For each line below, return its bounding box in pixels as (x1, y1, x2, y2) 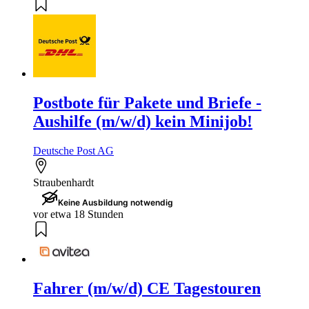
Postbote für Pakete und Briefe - (33, 93, 261, 112)
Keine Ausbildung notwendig (58, 197, 173, 208)
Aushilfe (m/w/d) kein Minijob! (33, 112, 252, 130)
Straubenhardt (33, 176, 94, 188)
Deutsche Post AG (33, 144, 114, 157)
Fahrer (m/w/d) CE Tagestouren (33, 279, 261, 298)
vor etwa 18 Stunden (33, 208, 123, 220)
